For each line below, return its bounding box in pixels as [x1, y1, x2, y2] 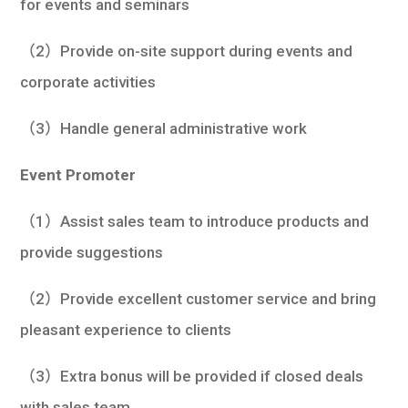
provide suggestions [20, 242, 164, 261]
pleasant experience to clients [20, 320, 232, 339]
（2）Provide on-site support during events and [20, 41, 353, 60]
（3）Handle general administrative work [20, 118, 308, 138]
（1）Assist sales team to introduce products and [20, 211, 370, 230]
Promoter [66, 165, 137, 184]
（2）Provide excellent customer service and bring [20, 289, 377, 308]
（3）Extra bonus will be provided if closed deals [20, 366, 364, 385]
